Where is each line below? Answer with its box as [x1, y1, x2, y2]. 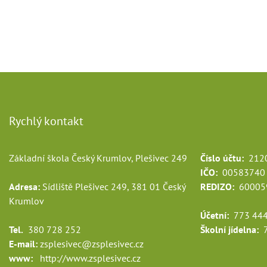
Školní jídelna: [200, 223, 259, 235]
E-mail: [9, 238, 38, 250]
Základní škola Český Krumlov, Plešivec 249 [9, 152, 187, 164]
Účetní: [200, 209, 229, 221]
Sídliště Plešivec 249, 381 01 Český [40, 181, 185, 193]
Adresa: [9, 181, 40, 193]
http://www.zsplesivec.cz [33, 252, 141, 264]
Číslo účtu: [200, 152, 244, 164]
